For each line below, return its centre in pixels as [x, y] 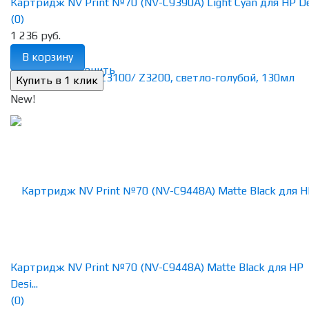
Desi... [24, 284]
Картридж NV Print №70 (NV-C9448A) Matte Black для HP [157, 268]
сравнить [91, 70]
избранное [37, 70]
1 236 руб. [36, 36]
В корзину [48, 57]
